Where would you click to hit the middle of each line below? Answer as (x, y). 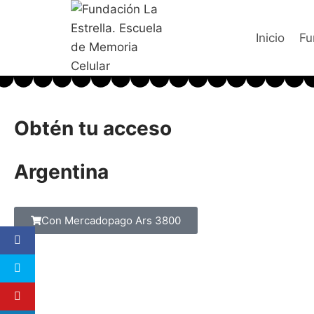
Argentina (61, 171)
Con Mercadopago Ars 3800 (111, 220)
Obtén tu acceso (93, 128)
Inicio (271, 37)
